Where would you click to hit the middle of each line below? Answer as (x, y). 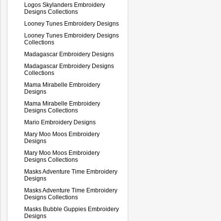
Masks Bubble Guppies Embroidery (72, 209)
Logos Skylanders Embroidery (65, 5)
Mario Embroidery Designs (60, 122)
